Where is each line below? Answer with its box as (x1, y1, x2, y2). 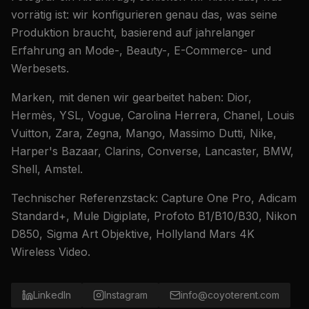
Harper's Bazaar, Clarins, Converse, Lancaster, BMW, (11, 144, 294, 158)
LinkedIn (33, 289, 71, 301)
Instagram (104, 289, 148, 301)
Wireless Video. (11, 245, 90, 259)
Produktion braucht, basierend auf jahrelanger (11, 26, 255, 39)
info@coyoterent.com (181, 289, 279, 301)
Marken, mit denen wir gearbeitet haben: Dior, (11, 90, 252, 104)
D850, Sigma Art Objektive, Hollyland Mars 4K (11, 227, 255, 241)
